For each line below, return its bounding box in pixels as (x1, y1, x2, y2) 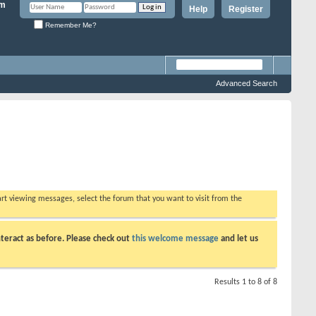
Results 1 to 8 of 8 (214, 277, 277, 286)
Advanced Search (216, 79, 277, 87)
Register (229, 4, 263, 14)
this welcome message (132, 233, 219, 243)
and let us (219, 233, 258, 243)
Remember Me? (43, 20, 97, 29)
